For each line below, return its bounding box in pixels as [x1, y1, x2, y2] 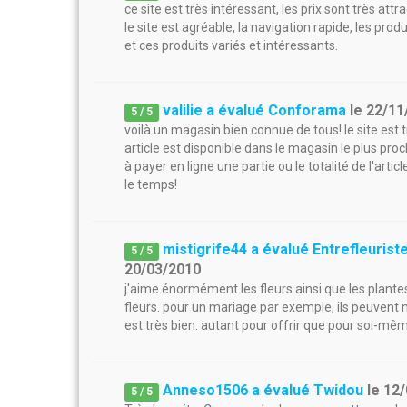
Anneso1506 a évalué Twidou [163, 382, 364, 399]
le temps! [124, 177, 177, 192]
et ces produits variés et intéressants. [124, 38, 338, 53]
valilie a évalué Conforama [163, 102, 347, 119]
